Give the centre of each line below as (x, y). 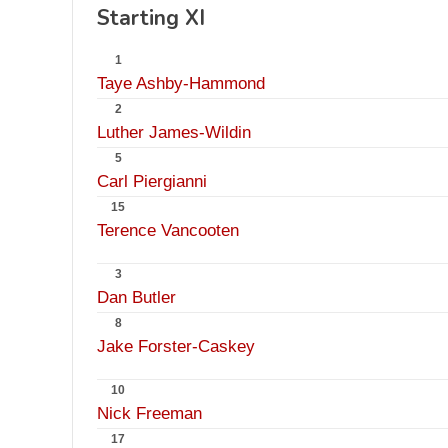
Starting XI (151, 18)
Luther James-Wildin (174, 132)
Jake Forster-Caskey (176, 346)
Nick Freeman (149, 413)
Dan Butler (136, 297)
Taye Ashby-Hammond (181, 83)
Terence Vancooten (168, 230)
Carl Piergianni (152, 181)
